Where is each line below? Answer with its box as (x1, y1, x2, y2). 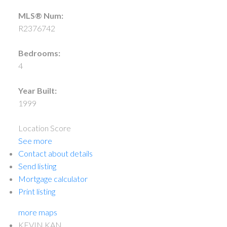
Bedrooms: (18, 48, 60, 58)
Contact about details (18, 148, 93, 159)
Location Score (18, 123, 71, 133)
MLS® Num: (18, 11, 63, 21)
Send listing (18, 161, 56, 171)
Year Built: (18, 86, 57, 96)
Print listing (18, 186, 55, 197)
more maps (18, 207, 57, 217)
